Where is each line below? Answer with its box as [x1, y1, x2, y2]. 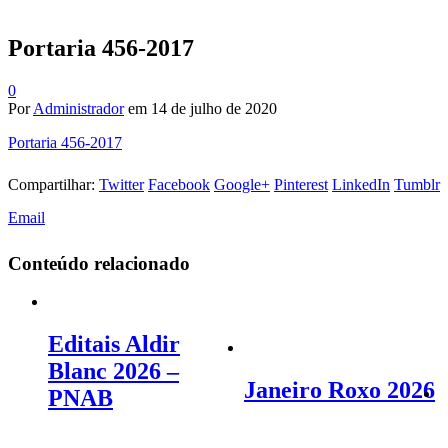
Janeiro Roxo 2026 [244, 377, 435, 404]
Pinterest [274, 175, 328, 193]
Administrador [33, 99, 124, 117]
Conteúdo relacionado [8, 252, 190, 274]
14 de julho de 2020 [151, 99, 277, 117]
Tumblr [394, 175, 440, 193]
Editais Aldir [48, 331, 180, 358]
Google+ [214, 175, 270, 193]
